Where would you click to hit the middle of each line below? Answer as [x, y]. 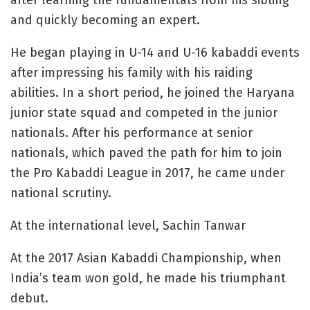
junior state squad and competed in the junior [144, 113]
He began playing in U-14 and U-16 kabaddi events [155, 53]
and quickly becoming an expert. [105, 20]
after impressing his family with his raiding [131, 73]
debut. [29, 299]
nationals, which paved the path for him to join [146, 153]
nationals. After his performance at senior [131, 133]
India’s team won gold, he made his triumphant [148, 279]
